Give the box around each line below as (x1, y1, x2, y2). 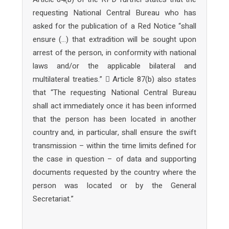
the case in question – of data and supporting (32, 153, 197, 165)
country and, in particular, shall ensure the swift (32, 127, 197, 138)
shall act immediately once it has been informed (32, 100, 197, 111)
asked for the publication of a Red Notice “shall (32, 20, 197, 32)
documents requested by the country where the (32, 167, 197, 178)
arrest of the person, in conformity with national (32, 47, 197, 58)
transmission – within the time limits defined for (32, 140, 197, 151)
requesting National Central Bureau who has (32, 7, 197, 18)
